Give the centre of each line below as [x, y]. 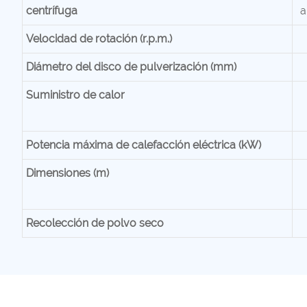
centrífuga [51, 10]
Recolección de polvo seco [95, 223]
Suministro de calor [75, 95]
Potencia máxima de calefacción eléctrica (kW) [143, 145]
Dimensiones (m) [67, 173]
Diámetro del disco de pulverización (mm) [131, 66]
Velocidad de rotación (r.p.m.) [99, 38]
